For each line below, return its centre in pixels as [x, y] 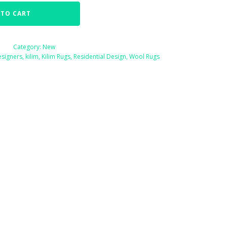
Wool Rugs [145, 56]
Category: [28, 47]
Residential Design [100, 56]
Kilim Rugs [56, 56]
